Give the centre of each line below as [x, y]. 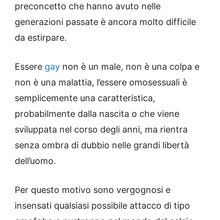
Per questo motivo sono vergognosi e [93, 190]
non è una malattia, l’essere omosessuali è [101, 82]
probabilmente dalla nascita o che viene [97, 114]
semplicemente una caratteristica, [85, 98]
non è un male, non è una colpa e [130, 67]
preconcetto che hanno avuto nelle [88, 6]
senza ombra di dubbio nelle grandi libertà [102, 145]
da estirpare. [41, 38]
